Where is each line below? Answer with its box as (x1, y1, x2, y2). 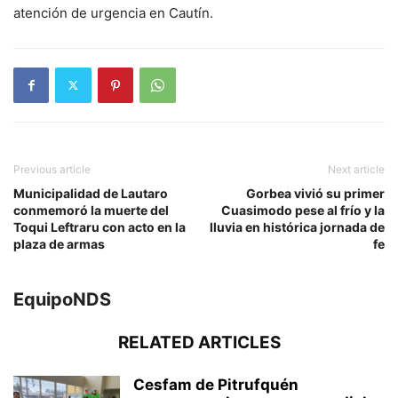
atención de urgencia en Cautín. (13, 4, 213, 21)
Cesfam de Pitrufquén (133, 375, 298, 394)
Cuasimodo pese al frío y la (221, 202, 385, 218)
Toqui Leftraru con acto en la (13, 219, 186, 235)
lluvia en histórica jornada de (210, 219, 385, 235)
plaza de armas (13, 235, 105, 251)
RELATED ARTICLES (117, 331, 281, 353)
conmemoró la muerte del (13, 202, 169, 218)
